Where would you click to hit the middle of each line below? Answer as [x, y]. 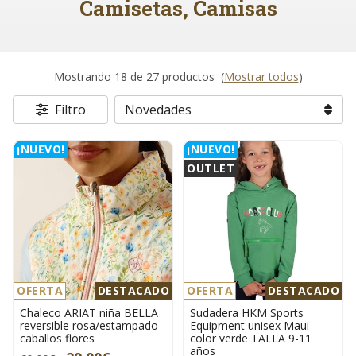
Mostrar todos [261, 77]
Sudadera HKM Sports [247, 313]
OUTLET [211, 168]
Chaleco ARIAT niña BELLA [89, 313]
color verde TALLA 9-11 [251, 339]
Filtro [70, 110]
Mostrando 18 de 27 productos [135, 77]
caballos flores [57, 339]
